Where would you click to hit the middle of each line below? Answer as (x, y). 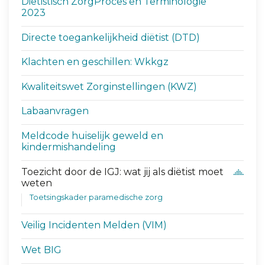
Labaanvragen (55, 111)
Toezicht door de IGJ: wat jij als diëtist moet (123, 172)
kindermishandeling (69, 147)
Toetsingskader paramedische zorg (96, 197)
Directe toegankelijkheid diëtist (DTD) (111, 37)
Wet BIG (42, 250)
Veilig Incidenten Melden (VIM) (94, 225)
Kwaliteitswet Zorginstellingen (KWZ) (109, 86)
